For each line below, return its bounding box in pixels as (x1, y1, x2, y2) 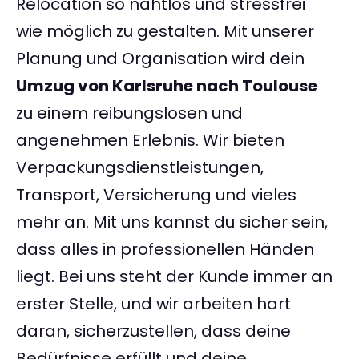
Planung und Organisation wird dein (16, 47, 305, 71)
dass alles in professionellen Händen (16, 238, 314, 261)
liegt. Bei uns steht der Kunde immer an (16, 265, 333, 288)
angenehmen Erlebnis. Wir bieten (16, 129, 284, 152)
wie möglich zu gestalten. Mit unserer (16, 20, 314, 43)
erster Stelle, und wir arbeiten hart (16, 292, 291, 316)
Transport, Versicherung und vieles (16, 184, 296, 207)
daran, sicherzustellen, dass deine (16, 320, 291, 343)
